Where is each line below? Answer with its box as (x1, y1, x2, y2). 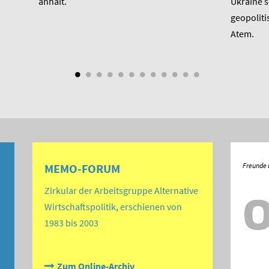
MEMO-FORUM (44, 161, 120, 177)
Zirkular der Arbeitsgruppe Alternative (44, 184, 198, 197)
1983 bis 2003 (44, 217, 98, 229)
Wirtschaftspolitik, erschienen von (44, 201, 182, 213)
